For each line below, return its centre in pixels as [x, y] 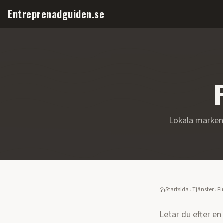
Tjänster [203, 189]
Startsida [177, 189]
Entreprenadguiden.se [56, 14]
